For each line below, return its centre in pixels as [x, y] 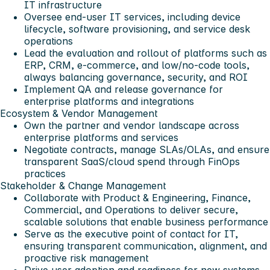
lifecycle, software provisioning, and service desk [137, 29]
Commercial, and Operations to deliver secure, [131, 210]
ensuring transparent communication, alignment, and [146, 246]
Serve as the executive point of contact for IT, [131, 234]
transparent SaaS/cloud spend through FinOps [132, 162]
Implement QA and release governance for [124, 89]
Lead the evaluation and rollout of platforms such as [146, 53]
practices [45, 174]
